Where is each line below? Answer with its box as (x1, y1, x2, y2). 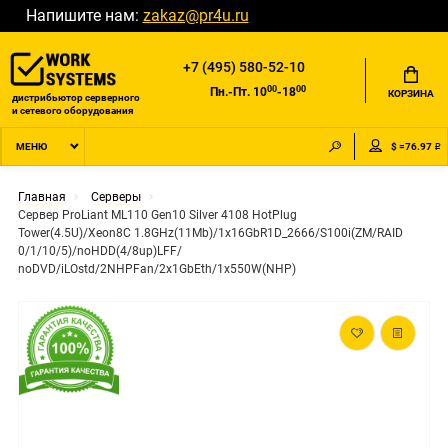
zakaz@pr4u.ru (142, 6, 249, 26)
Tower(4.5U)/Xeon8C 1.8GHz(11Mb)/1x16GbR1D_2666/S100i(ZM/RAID (18, 226, 403, 241)
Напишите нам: (25, 6, 143, 26)
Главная (18, 190, 66, 205)
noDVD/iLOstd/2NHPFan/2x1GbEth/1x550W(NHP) (18, 262, 296, 277)
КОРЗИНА (388, 88, 435, 100)
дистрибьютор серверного (12, 91, 140, 105)
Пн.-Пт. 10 (210, 85, 267, 100)
